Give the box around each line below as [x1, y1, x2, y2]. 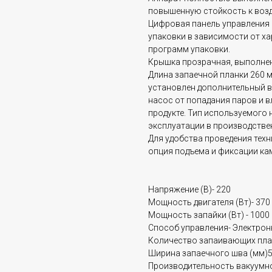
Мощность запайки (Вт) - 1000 [148, 210, 270, 220]
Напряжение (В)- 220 [148, 185, 231, 195]
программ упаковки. [148, 44, 230, 55]
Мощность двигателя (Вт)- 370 [148, 197, 270, 208]
